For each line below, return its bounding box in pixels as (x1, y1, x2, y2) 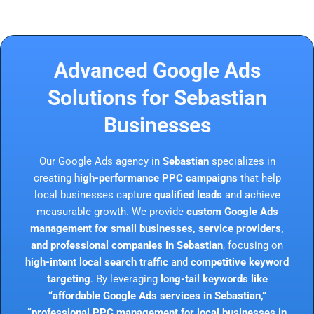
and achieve (221, 188, 280, 201)
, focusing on (223, 238, 283, 252)
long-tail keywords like (160, 272, 268, 285)
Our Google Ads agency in (39, 154, 163, 168)
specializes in (208, 154, 275, 168)
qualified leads (153, 188, 222, 201)
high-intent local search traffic (25, 255, 168, 268)
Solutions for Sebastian (47, 85, 267, 110)
